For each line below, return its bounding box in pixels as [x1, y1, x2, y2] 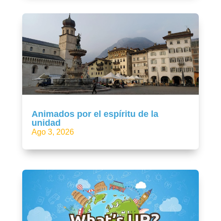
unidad [31, 117, 61, 128]
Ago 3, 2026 [31, 127, 74, 136]
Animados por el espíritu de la [31, 109, 158, 119]
